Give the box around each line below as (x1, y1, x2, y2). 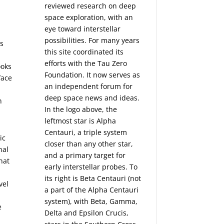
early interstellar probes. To (44, 162, 138, 172)
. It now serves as (82, 70, 140, 80)
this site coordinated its (44, 47, 124, 57)
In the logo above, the (44, 104, 117, 114)
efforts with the (44, 58, 98, 68)
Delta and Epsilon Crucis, (44, 208, 129, 218)
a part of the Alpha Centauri (44, 185, 139, 195)
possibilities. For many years (44, 35, 140, 45)
